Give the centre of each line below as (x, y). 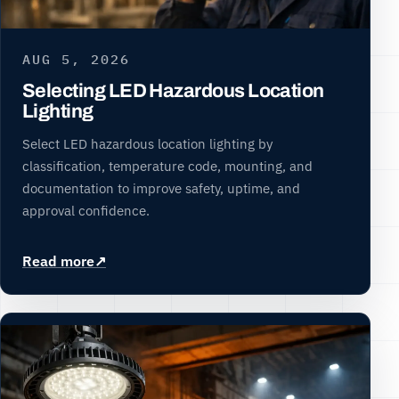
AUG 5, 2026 (76, 59)
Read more (58, 261)
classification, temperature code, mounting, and (167, 165)
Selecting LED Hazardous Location (173, 90)
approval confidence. (86, 210)
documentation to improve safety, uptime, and (161, 187)
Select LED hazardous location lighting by (147, 143)
